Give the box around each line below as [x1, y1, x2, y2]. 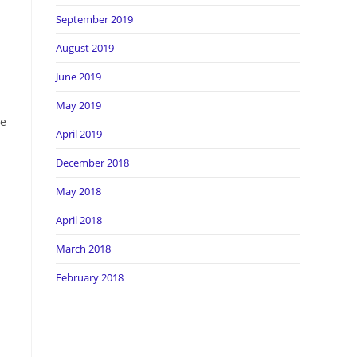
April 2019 [56, 127, 102, 141]
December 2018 [56, 155, 129, 170]
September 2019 [56, 12, 133, 26]
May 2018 [56, 184, 101, 198]
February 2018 [56, 270, 124, 284]
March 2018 [56, 241, 111, 256]
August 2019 [56, 41, 114, 55]
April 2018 [56, 213, 102, 227]
